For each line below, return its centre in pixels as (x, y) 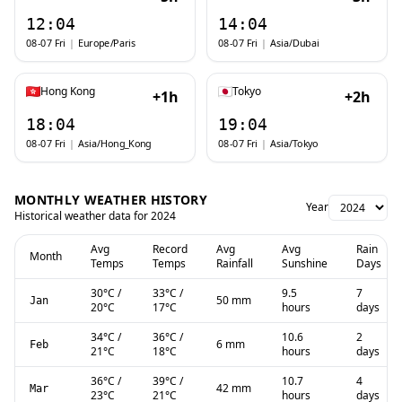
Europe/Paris (107, 43)
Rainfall (235, 263)
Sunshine (305, 263)
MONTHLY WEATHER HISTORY (111, 200)
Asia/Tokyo (294, 143)
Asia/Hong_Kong (114, 143)
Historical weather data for (83, 216)
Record (170, 249)
